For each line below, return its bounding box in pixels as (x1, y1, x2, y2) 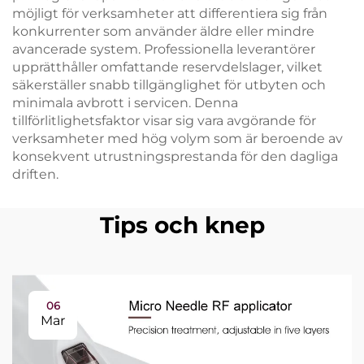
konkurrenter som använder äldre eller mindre (12, 23, 314, 39)
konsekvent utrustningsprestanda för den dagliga (12, 148, 338, 164)
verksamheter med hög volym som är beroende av (12, 130, 343, 146)
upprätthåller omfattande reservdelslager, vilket (12, 58, 323, 75)
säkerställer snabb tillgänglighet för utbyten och (12, 76, 326, 93)
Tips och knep (99, 210, 265, 239)
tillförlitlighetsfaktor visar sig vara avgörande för (12, 112, 316, 128)
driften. (12, 166, 58, 182)
